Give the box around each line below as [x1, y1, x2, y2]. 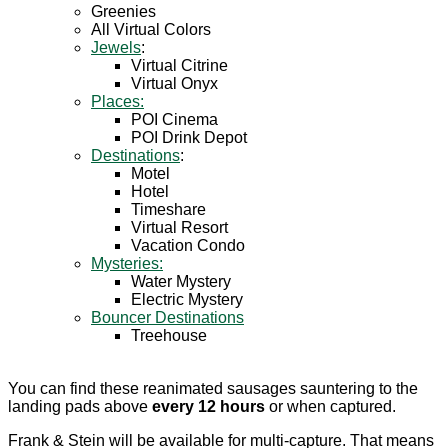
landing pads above [8, 398, 152, 416]
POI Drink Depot [131, 129, 247, 147]
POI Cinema [131, 111, 218, 129]
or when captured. [265, 398, 396, 416]
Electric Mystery [131, 291, 243, 309]
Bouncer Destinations [91, 309, 244, 327]
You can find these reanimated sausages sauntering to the [8, 380, 418, 398]
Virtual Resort [131, 219, 228, 237]
